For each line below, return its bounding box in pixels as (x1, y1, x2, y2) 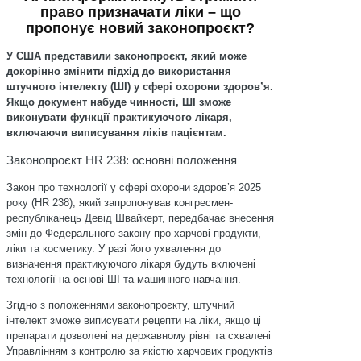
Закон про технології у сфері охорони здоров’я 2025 (6, 181, 261, 193)
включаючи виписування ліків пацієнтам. (6, 127, 226, 139)
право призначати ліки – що (39, 4, 241, 21)
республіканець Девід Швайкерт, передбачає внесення (6, 212, 274, 224)
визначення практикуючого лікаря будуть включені (6, 258, 255, 270)
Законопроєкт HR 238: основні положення (6, 153, 237, 167)
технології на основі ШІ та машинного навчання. (6, 273, 241, 285)
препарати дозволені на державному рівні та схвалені (6, 330, 271, 342)
